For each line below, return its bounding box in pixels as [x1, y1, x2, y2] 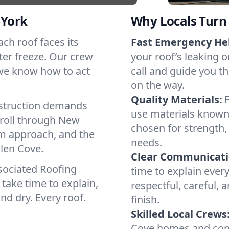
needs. [131, 135, 162, 149]
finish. [131, 193, 159, 207]
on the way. [131, 78, 185, 92]
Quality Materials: [131, 93, 222, 106]
